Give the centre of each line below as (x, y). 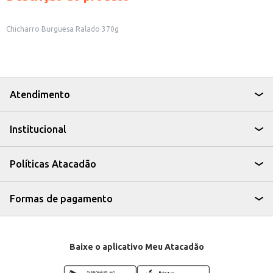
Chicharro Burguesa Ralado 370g (62, 29)
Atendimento (40, 94)
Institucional (38, 129)
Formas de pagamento (61, 199)
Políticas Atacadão (53, 164)
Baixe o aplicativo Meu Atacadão (136, 247)
